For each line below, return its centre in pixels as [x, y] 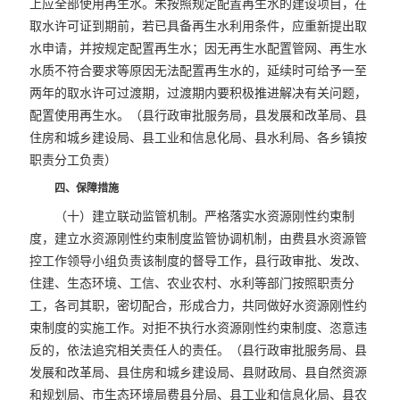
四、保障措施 [87, 188]
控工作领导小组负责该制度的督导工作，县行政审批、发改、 [199, 261]
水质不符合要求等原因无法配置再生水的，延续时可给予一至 [199, 71]
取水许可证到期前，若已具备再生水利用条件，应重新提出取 [199, 26]
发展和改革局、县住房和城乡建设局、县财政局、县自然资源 [199, 372]
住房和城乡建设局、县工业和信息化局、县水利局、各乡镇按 [199, 137]
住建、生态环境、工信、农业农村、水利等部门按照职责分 [192, 283]
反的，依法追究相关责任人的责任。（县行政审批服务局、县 [199, 350]
